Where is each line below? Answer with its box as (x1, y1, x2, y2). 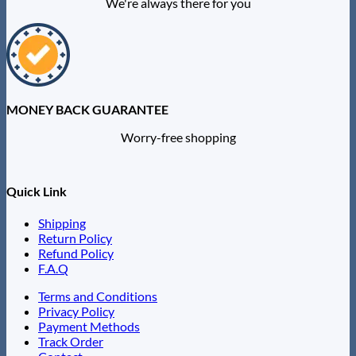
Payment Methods (38, 319, 140, 335)
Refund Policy (38, 246, 114, 261)
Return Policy (38, 230, 112, 246)
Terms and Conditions (38, 288, 157, 304)
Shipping (38, 215, 86, 231)
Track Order (38, 334, 103, 350)
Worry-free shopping (120, 129, 236, 145)
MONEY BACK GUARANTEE (6, 101, 168, 117)
